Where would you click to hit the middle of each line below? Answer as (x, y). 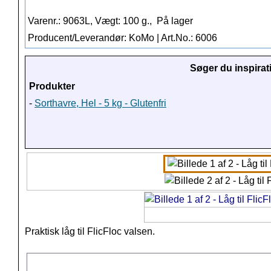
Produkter (52, 87)
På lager (174, 21)
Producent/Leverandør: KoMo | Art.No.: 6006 (122, 38)
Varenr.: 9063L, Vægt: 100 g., (91, 21)
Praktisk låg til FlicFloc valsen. (90, 232)
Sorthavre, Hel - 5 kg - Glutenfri (100, 103)
